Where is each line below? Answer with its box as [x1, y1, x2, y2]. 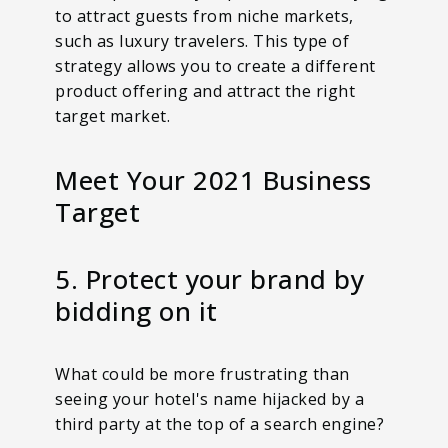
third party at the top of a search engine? [55, 412, 384, 435]
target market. [55, 104, 170, 127]
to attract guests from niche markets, [55, 4, 354, 27]
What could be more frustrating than [55, 362, 350, 385]
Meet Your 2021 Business [55, 161, 372, 198]
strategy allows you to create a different [55, 54, 376, 77]
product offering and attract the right [55, 79, 355, 102]
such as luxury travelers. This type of [55, 29, 349, 52]
